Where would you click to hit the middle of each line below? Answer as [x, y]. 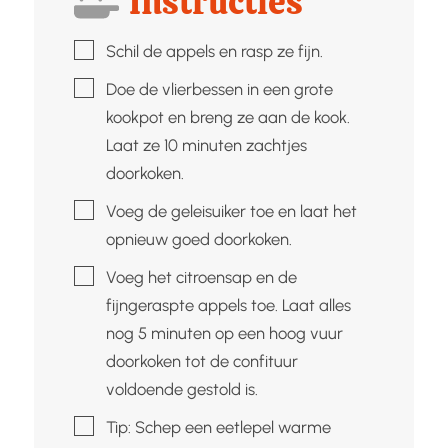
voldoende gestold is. [181, 388]
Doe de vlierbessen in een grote [219, 88]
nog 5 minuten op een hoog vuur [224, 332]
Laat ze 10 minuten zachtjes [206, 144]
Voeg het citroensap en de [201, 276]
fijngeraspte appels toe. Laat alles [228, 304]
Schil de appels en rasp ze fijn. [214, 50]
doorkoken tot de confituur [201, 360]
